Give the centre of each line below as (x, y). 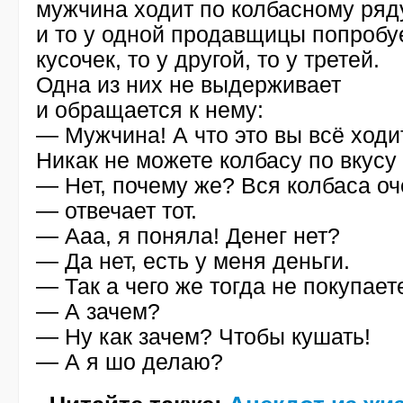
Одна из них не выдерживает (188, 85)
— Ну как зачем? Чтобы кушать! (203, 336)
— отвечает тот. (116, 210)
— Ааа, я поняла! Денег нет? (188, 236)
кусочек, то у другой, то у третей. (208, 59)
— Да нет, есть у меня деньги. (193, 261)
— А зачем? (98, 311)
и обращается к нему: (150, 110)
